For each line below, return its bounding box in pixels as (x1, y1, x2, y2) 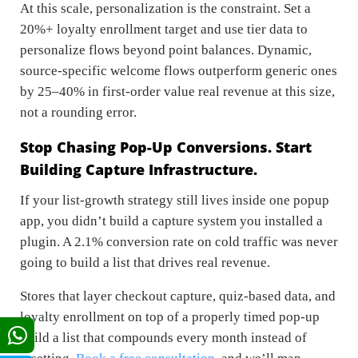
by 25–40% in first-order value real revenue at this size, (20, 83, 335, 99)
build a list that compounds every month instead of (20, 329, 307, 345)
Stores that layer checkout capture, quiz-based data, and (20, 288, 336, 304)
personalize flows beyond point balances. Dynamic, (20, 42, 312, 58)
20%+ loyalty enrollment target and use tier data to (20, 21, 308, 37)
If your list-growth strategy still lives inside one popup (20, 192, 329, 208)
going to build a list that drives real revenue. (20, 254, 270, 270)
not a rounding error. (20, 104, 137, 120)
